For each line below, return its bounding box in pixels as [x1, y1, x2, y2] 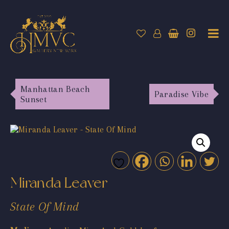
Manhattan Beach [20, 83, 90, 94]
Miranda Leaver [10, 173, 108, 192]
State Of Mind [10, 199, 79, 213]
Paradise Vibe [154, 88, 209, 99]
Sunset [20, 94, 47, 104]
